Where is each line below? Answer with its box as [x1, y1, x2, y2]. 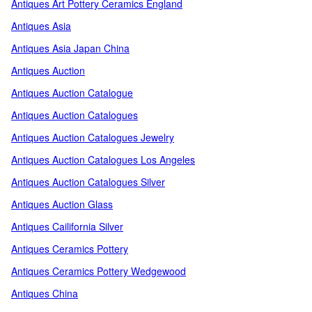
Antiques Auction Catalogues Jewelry [11, 130, 174, 144]
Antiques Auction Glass [11, 197, 113, 211]
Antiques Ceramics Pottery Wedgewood [11, 264, 186, 278]
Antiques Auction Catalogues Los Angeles [11, 153, 195, 166]
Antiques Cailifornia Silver [11, 219, 123, 233]
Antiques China [11, 286, 78, 300]
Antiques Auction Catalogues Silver [11, 175, 165, 189]
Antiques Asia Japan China [11, 41, 130, 55]
